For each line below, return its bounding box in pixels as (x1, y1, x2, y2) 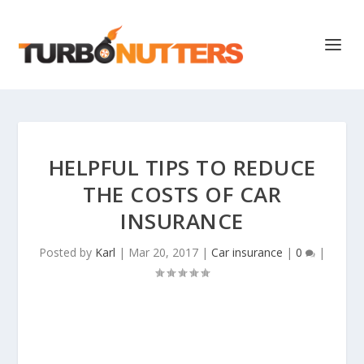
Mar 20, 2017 (128, 245, 198, 260)
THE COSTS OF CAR (83, 180, 281, 209)
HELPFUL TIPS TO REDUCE (48, 153, 316, 182)
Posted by (39, 245, 95, 260)
